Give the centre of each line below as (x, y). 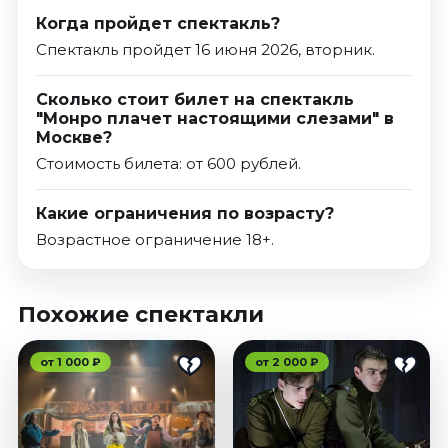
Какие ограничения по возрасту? (184, 213)
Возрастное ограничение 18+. (154, 239)
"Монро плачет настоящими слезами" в (214, 118)
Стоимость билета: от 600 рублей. (168, 163)
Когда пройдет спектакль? (157, 23)
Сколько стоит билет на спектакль (194, 99)
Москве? (73, 137)
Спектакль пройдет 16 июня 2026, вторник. (205, 49)
